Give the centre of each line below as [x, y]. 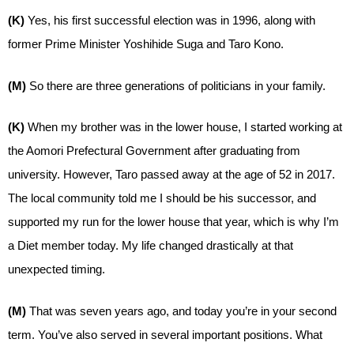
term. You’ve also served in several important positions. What [165, 334]
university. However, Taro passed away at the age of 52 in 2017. [171, 174]
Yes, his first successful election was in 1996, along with [171, 20]
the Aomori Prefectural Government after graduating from [154, 151]
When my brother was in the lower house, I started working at [185, 127]
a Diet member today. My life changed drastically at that [151, 245]
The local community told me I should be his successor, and [162, 198]
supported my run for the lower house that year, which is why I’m [173, 222]
